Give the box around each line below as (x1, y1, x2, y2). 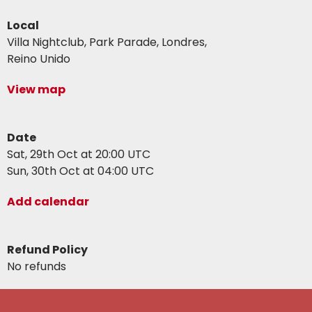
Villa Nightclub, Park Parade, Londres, (7, 34, 208, 50)
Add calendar (7, 194, 90, 210)
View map (7, 81, 66, 97)
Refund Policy (7, 242, 88, 258)
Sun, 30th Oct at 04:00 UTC (7, 163, 155, 179)
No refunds (7, 258, 67, 274)
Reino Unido (7, 51, 71, 67)
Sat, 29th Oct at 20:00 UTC (7, 146, 151, 162)
